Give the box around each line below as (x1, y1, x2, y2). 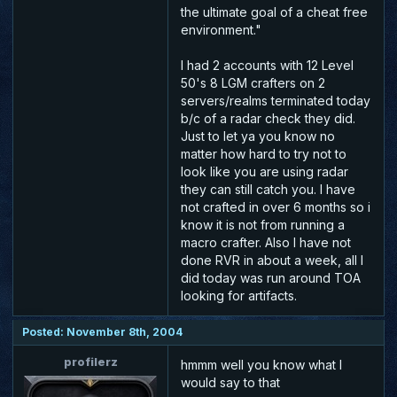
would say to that (181, 374, 280, 390)
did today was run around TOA (181, 269, 361, 285)
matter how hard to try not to (181, 145, 346, 161)
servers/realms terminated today (181, 92, 370, 108)
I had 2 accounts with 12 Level (181, 57, 354, 73)
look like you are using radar (181, 163, 348, 179)
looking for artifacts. (181, 287, 297, 303)
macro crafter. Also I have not (181, 234, 351, 250)
